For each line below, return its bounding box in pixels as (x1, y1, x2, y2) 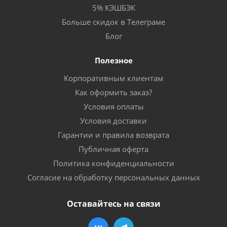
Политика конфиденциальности (53, 158, 174, 168)
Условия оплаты (83, 101, 144, 111)
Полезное (94, 55, 133, 65)
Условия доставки (80, 115, 147, 126)
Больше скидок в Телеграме (62, 16, 165, 27)
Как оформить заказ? (75, 87, 152, 97)
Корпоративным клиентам (64, 72, 163, 83)
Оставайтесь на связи (66, 198, 161, 209)
